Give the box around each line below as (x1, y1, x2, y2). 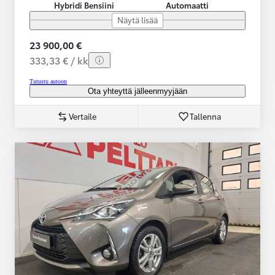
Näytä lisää (117, 14, 158, 25)
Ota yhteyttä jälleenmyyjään (88, 86, 187, 96)
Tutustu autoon (29, 77, 67, 85)
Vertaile (68, 110, 96, 122)
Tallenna (190, 110, 221, 122)
